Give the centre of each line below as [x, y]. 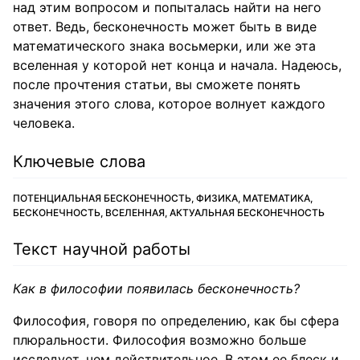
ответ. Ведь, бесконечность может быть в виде [165, 27]
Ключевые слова [79, 162]
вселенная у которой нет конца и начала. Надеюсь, [177, 65]
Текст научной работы [102, 249]
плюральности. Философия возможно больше [160, 340]
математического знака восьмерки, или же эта [164, 46]
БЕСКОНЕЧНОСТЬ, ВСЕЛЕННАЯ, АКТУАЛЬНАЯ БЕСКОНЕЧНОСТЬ [169, 213]
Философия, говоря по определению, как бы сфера [176, 321]
